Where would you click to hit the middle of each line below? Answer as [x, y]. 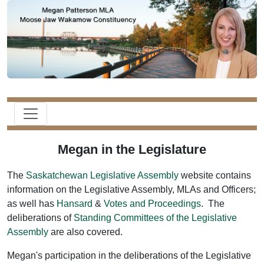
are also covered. [85, 232]
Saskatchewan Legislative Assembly [102, 176]
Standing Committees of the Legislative [155, 218]
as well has [32, 204]
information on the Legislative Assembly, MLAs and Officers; [131, 190]
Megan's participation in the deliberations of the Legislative [129, 256]
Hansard [75, 204]
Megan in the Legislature [132, 150]
